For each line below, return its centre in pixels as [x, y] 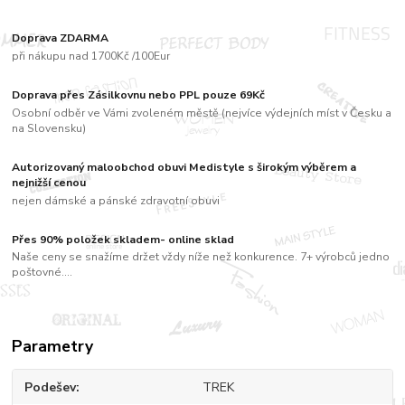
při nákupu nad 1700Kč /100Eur [91, 56]
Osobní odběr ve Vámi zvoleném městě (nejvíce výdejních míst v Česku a [202, 113]
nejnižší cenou [49, 182]
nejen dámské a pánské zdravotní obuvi [116, 200]
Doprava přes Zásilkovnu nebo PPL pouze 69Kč [139, 95]
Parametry [53, 346]
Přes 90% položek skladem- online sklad [123, 239]
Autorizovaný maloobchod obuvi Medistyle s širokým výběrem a [184, 167]
